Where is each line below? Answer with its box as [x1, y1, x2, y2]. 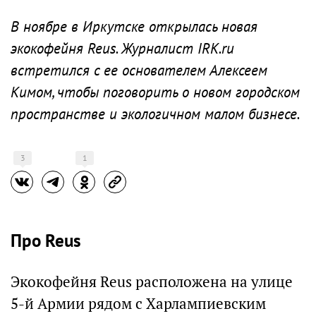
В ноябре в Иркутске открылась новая [11, 17, 257, 36]
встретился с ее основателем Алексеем [11, 61, 267, 80]
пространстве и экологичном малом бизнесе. [11, 104, 300, 123]
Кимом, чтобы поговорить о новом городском [11, 83, 300, 102]
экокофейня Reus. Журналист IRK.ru [11, 39, 234, 58]
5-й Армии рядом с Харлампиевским [11, 294, 266, 313]
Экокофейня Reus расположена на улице [11, 272, 293, 291]
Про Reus [11, 229, 81, 252]
